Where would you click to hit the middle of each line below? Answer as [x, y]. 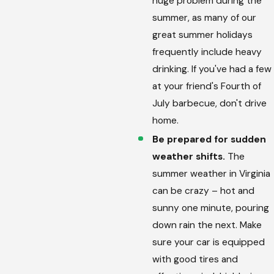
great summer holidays [203, 35]
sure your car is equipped [209, 243]
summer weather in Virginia [212, 174]
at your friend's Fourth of [207, 86]
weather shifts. [189, 157]
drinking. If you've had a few [212, 69]
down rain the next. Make [207, 225]
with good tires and [195, 260]
